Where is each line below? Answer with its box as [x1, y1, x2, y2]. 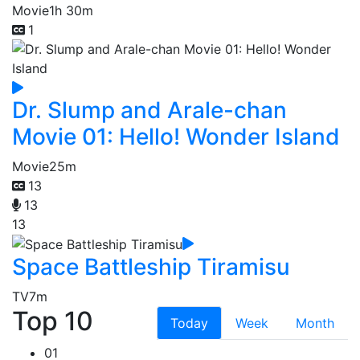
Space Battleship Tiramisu [12, 253, 290, 281]
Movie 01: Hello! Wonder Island [12, 122, 340, 150]
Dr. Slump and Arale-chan [12, 96, 287, 124]
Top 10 [12, 305, 93, 337]
